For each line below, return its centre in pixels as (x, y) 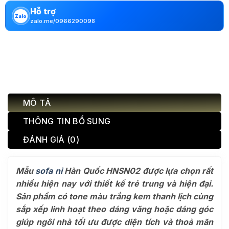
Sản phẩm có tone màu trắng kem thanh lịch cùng (114, 196)
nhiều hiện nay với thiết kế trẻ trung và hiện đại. (114, 183)
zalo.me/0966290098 (62, 21)
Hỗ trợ (43, 12)
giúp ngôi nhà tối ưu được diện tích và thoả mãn (114, 222)
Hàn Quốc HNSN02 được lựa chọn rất (138, 170)
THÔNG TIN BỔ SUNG (67, 121)
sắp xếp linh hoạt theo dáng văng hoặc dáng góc (114, 209)
